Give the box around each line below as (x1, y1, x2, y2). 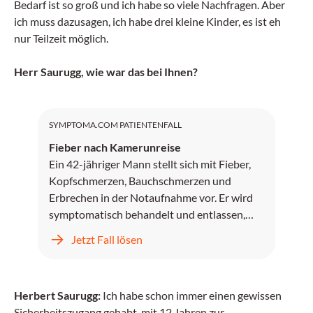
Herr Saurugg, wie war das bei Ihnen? (14, 65, 198, 78)
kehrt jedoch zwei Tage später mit (49, 224, 208, 238)
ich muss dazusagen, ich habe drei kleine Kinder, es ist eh (14, 15, 281, 28)
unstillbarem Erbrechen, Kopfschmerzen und (49, 241, 262, 254)
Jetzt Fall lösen (71, 233, 143, 246)
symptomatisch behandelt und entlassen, (49, 208, 245, 221)
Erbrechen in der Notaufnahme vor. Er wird (49, 191, 253, 204)
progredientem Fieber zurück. (49, 258, 190, 271)
